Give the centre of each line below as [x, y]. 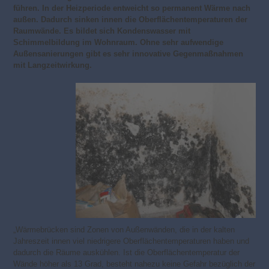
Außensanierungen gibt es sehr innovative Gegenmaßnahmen [128, 54]
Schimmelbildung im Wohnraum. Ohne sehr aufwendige [119, 43]
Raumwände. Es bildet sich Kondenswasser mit [102, 31]
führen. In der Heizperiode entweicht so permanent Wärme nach [132, 8]
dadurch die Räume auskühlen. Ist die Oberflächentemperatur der [127, 253]
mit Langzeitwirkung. [53, 65]
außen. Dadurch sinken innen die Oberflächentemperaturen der [131, 20]
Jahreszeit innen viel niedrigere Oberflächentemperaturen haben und [131, 241]
